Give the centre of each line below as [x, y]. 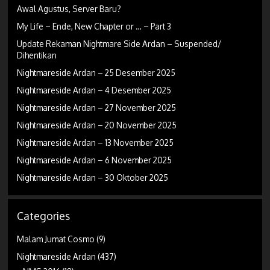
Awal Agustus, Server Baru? [69, 8]
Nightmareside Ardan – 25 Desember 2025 [96, 72]
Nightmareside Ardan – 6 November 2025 [95, 160]
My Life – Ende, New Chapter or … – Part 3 [94, 26]
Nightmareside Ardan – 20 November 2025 [97, 125]
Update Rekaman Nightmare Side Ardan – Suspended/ [119, 43]
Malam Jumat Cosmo [56, 239]
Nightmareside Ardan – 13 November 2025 [96, 142]
